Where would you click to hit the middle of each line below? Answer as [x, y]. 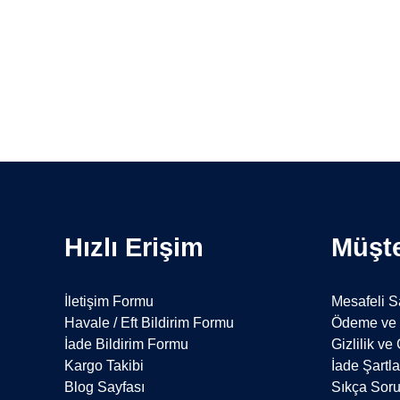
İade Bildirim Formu [127, 344]
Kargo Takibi [104, 365]
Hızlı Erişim [134, 247]
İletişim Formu [109, 301]
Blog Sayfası [105, 387]
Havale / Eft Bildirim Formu [150, 322]
